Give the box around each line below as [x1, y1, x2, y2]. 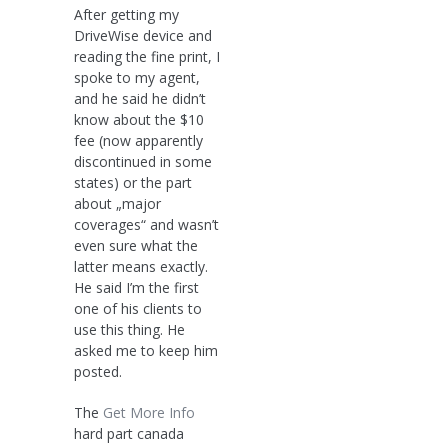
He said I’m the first [74, 277, 199, 297]
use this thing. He [74, 319, 185, 339]
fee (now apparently [74, 130, 203, 150]
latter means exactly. [74, 256, 208, 276]
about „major [74, 193, 161, 213]
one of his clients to [74, 298, 202, 318]
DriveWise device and [74, 25, 212, 45]
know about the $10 [74, 109, 204, 129]
